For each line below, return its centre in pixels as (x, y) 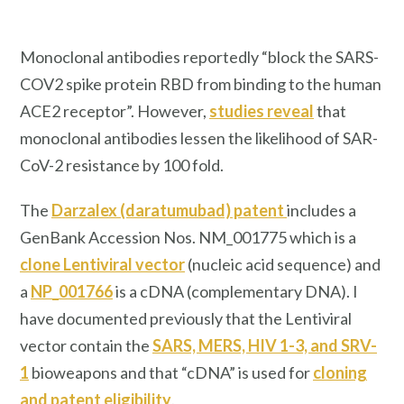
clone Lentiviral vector (102, 264)
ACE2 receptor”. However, (115, 110)
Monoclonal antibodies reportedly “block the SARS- (199, 56)
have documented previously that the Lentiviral (186, 318)
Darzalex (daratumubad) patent (169, 210)
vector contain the (86, 345)
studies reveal (262, 110)
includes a (321, 210)
